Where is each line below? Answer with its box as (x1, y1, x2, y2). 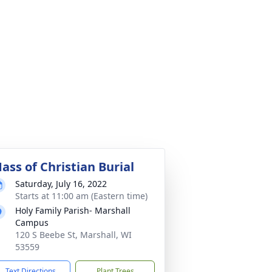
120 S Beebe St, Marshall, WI (15, 229, 132, 240)
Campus (15, 217, 49, 228)
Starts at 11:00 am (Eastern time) (15, 190, 148, 202)
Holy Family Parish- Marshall (15, 205, 131, 216)
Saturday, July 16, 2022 (15, 178, 107, 189)
